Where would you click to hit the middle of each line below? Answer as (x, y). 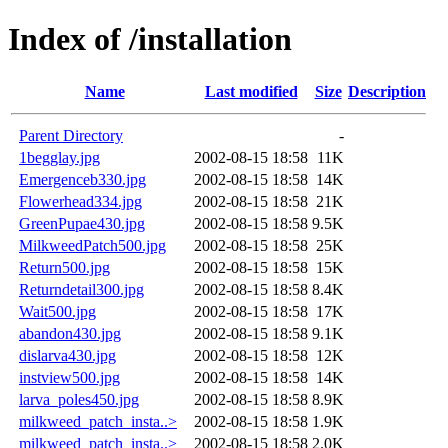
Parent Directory (71, 135)
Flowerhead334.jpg (80, 201)
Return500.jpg (64, 267)
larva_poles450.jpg (79, 399)
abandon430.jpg (70, 333)
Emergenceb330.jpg (82, 179)
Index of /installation (150, 39)
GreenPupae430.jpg (82, 223)
